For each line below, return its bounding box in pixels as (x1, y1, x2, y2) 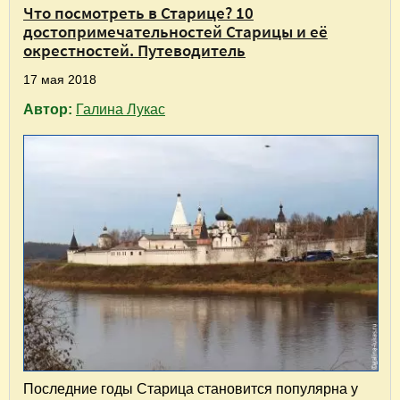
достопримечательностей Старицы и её (23, 20, 328, 42)
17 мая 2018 (23, 71, 96, 87)
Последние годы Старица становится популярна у (23, 381, 358, 397)
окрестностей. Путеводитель (23, 38, 246, 61)
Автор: (23, 101, 76, 117)
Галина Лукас (76, 101, 165, 117)
